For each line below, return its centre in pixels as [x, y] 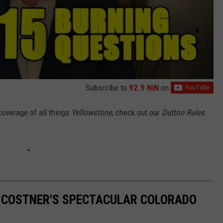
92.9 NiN [144, 88]
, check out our [137, 113]
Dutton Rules [183, 113]
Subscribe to [107, 88]
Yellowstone [92, 113]
